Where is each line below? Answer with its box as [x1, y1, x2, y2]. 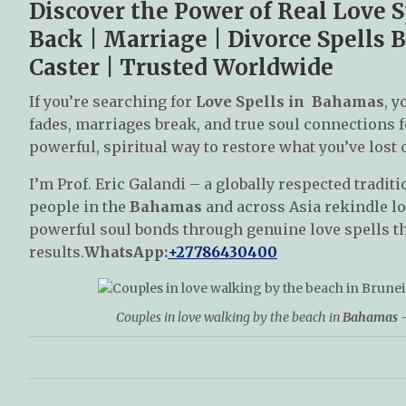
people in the [29, 197, 130, 216]
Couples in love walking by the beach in [115, 308, 343, 325]
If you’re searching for [29, 92, 196, 111]
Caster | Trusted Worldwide [29, 53, 333, 82]
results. [29, 242, 84, 261]
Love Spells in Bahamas [196, 92, 384, 111]
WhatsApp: [84, 242, 168, 261]
